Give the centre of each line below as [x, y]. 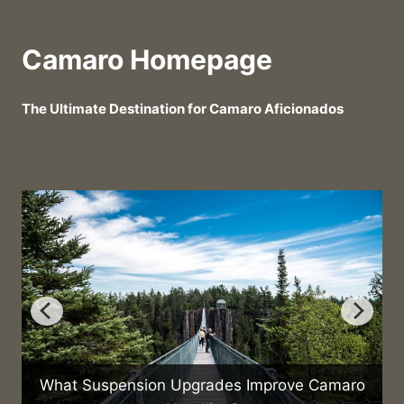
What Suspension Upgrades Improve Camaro [202, 386]
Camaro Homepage [147, 60]
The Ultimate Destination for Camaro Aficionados [183, 109]
